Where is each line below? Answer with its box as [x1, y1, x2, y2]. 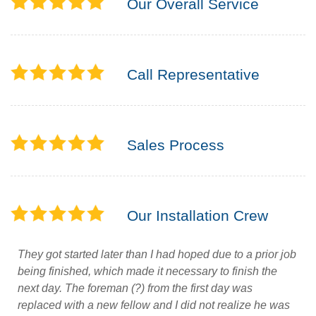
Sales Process [127, 137, 224, 153]
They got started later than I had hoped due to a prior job [18, 248, 296, 260]
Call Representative [127, 66, 260, 83]
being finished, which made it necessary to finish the [18, 265, 277, 277]
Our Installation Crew [127, 207, 268, 224]
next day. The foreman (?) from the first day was [18, 282, 253, 294]
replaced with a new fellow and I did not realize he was [18, 299, 290, 311]
